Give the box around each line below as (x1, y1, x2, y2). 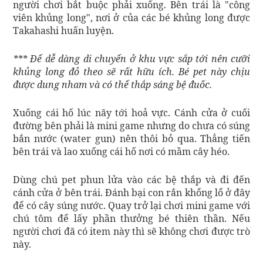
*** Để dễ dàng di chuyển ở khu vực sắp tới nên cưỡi (13, 52, 250, 65)
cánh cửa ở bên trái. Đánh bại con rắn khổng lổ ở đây (13, 186, 250, 199)
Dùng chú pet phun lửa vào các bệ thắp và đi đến (13, 173, 250, 186)
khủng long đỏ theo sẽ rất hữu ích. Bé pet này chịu (13, 65, 250, 78)
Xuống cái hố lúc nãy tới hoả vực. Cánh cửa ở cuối (13, 106, 250, 119)
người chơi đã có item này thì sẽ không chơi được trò (13, 224, 250, 238)
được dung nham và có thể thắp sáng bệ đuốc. (13, 77, 212, 91)
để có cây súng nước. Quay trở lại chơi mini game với (13, 198, 250, 212)
